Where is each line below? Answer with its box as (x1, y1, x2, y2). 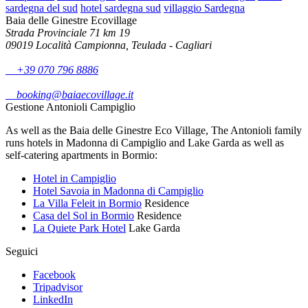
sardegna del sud (5, 1, 78, 14)
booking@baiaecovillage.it (5, 88, 133, 100)
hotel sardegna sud (80, 1, 161, 14)
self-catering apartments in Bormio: (5, 148, 160, 161)
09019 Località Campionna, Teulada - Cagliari (5, 38, 212, 51)
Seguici (5, 245, 38, 257)
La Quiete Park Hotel (33, 221, 126, 234)
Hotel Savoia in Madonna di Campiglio (33, 184, 203, 197)
